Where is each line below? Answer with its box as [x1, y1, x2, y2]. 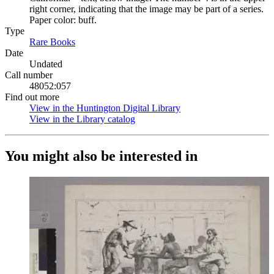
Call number [5, 70, 53, 80]
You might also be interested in [5, 147, 198, 164]
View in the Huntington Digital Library [29, 103, 180, 113]
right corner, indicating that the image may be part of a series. [29, 4, 264, 14]
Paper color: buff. [29, 15, 97, 25]
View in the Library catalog [29, 114, 135, 124]
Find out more [5, 92, 59, 102]
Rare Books [29, 37, 75, 47]
